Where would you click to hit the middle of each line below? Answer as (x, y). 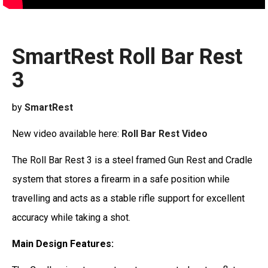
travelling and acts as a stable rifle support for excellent (128, 198)
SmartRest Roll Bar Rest (127, 57)
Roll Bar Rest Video (165, 133)
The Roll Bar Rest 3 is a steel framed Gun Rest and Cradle (132, 160)
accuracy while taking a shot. (71, 217)
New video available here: (67, 133)
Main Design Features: (63, 243)
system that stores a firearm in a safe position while (121, 179)
